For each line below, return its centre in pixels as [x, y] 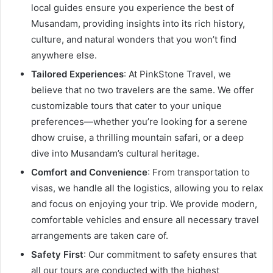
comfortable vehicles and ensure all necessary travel [145, 219]
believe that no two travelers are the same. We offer [143, 90]
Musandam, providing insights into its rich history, [138, 23]
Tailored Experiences [77, 74]
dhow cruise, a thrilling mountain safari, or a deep [137, 137]
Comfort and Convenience [89, 172]
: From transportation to [199, 172]
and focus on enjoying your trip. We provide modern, [144, 204]
